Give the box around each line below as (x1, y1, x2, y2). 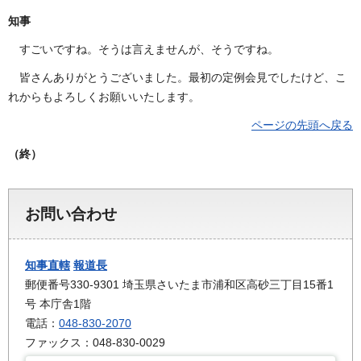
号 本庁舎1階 (25, 297, 91, 310)
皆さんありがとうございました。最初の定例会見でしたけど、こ (19, 71, 346, 85)
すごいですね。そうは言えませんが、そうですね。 (19, 43, 279, 56)
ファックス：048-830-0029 (25, 335, 165, 349)
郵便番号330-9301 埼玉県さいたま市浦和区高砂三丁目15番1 (25, 277, 334, 291)
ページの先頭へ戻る (251, 118, 353, 132)
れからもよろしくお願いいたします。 (8, 90, 200, 104)
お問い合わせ (25, 205, 117, 222)
